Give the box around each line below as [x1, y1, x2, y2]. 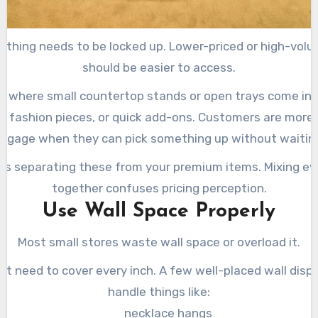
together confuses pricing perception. [51, 180, 267, 195]
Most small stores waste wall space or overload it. [18, 234, 300, 249]
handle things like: [108, 284, 210, 299]
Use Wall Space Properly [43, 201, 275, 221]
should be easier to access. [82, 60, 236, 75]
